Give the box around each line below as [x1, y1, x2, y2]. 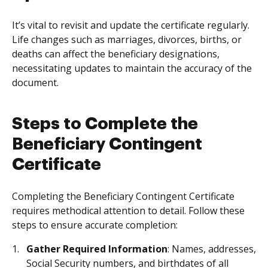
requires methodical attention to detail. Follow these [12, 204, 245, 217]
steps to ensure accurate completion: [12, 218, 178, 232]
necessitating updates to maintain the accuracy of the [12, 62, 252, 75]
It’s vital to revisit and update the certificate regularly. [12, 19, 249, 32]
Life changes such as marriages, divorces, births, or [12, 33, 242, 46]
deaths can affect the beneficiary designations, [12, 47, 220, 60]
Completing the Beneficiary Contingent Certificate [12, 190, 234, 203]
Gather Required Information [26, 242, 167, 255]
